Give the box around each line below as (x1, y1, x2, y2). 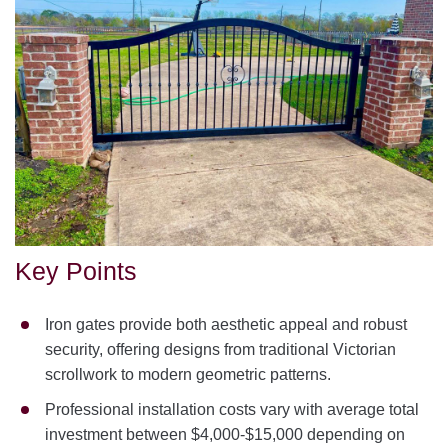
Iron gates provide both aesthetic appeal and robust (45, 316, 407, 333)
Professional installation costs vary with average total (45, 401, 419, 418)
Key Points (15, 258, 137, 285)
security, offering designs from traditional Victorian (45, 341, 396, 358)
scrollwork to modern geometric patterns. (45, 366, 331, 383)
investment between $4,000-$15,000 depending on (45, 426, 405, 443)
